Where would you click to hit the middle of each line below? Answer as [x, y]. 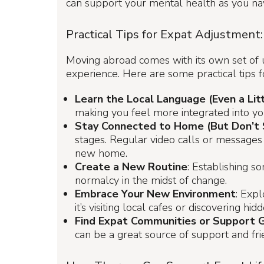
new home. [101, 153]
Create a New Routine [131, 167]
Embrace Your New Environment [155, 194]
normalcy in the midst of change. [151, 180]
